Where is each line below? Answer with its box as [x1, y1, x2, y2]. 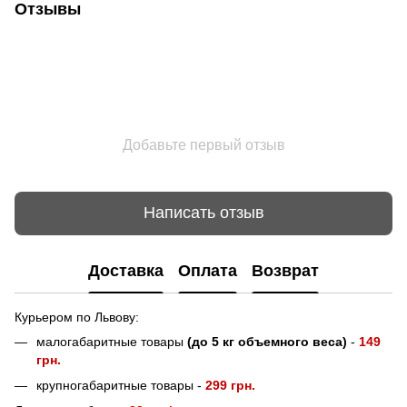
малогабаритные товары [36, 333, 187, 349]
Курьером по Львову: [15, 309, 139, 324]
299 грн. [205, 377, 255, 392]
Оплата [178, 262, 237, 281]
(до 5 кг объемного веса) [187, 333, 347, 349]
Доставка [88, 262, 164, 281]
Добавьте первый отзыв [122, 136, 285, 153]
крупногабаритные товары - [36, 377, 205, 392]
